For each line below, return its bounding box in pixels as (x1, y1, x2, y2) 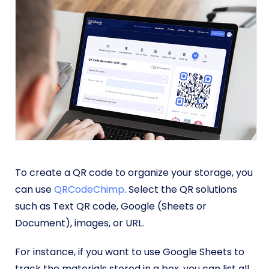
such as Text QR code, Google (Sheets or (15, 199, 207, 214)
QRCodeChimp (54, 183, 124, 197)
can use (15, 183, 54, 197)
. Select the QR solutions (124, 183, 237, 197)
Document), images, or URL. (15, 216, 147, 231)
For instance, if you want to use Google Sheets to (15, 245, 244, 259)
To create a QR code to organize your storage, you (15, 166, 253, 180)
